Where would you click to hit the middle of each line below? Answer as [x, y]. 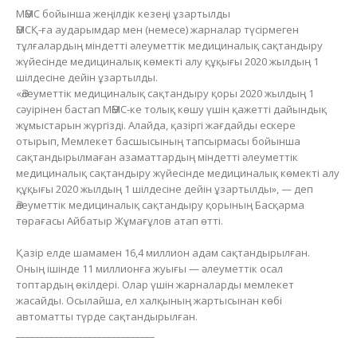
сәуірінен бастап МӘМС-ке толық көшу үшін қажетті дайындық [171, 109]
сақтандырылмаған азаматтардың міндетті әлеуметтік [157, 157]
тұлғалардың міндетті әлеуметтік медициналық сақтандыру [169, 45]
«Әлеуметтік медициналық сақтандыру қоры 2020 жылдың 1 [165, 93]
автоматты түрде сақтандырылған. [107, 316]
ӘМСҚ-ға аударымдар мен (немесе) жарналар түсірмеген [157, 29]
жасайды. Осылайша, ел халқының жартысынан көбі [149, 300]
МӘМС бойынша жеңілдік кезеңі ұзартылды [123, 13]
